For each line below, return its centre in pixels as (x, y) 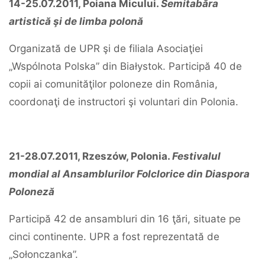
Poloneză (32, 192)
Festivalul (196, 156)
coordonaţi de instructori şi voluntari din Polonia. (124, 102)
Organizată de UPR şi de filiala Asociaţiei (106, 49)
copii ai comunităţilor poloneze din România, (113, 84)
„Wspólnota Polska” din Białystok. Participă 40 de (125, 66)
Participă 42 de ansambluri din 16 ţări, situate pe (125, 219)
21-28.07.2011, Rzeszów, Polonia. (91, 156)
